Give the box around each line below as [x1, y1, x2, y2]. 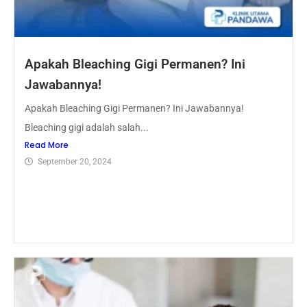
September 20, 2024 [38, 157, 112, 167]
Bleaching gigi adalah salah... [25, 122, 149, 134]
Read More [25, 139, 69, 151]
